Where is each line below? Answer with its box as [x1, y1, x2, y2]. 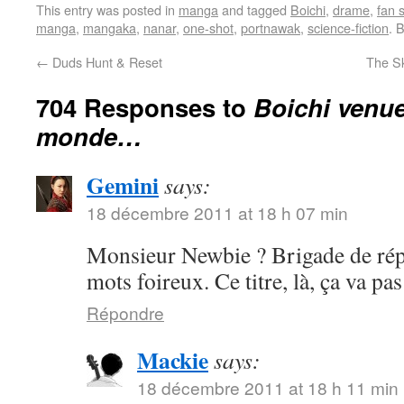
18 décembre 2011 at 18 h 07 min [87, 200, 348, 225]
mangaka [83, 18, 136, 37]
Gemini [87, 168, 159, 202]
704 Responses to [36, 89, 253, 124]
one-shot [183, 18, 234, 37]
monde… [36, 118, 142, 153]
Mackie [137, 343, 208, 377]
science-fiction [308, 18, 389, 37]
